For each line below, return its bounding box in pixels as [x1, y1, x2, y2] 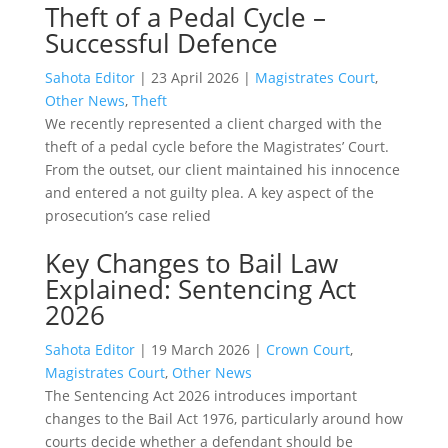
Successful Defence [44, 24, 278, 61]
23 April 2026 [150, 67, 239, 87]
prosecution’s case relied [44, 205, 211, 225]
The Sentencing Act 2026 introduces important [44, 385, 357, 405]
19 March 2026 [150, 339, 250, 359]
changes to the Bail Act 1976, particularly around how [44, 408, 403, 428]
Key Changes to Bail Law [44, 244, 338, 281]
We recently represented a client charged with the [44, 113, 382, 133]
